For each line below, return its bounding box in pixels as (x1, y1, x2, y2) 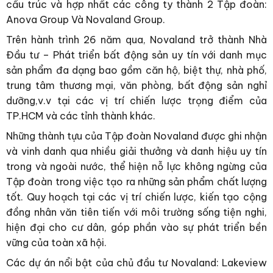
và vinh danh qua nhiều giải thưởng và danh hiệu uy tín (6, 145, 267, 158)
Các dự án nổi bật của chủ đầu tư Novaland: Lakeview (6, 257, 267, 269)
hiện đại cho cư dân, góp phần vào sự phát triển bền (6, 221, 267, 234)
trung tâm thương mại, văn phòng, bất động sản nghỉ (6, 79, 267, 92)
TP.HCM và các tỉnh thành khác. (6, 110, 155, 122)
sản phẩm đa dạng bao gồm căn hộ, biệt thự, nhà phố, (6, 64, 267, 77)
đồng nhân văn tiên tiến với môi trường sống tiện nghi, (6, 206, 267, 219)
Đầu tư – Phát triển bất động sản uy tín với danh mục (6, 49, 267, 62)
